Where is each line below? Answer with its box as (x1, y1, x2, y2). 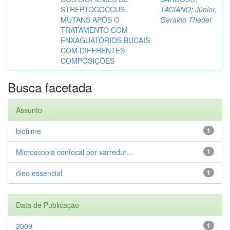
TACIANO (160, 4, 191, 14)
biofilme (16, 126, 41, 136)
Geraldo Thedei (160, 14, 211, 25)
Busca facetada (8, 78, 92, 96)
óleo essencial (16, 168, 62, 178)
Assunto (16, 105, 42, 115)
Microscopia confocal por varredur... (16, 147, 132, 157)
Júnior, (195, 4, 217, 14)
